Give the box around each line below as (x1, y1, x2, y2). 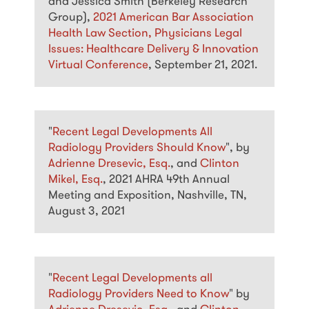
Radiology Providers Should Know (48, 141, 226, 154)
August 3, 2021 (48, 205, 125, 217)
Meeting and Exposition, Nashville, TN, (48, 189, 247, 201)
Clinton (200, 157, 239, 170)
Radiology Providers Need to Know (48, 288, 229, 300)
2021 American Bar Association (93, 11, 254, 23)
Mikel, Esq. (48, 173, 103, 186)
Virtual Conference (48, 59, 148, 71)
